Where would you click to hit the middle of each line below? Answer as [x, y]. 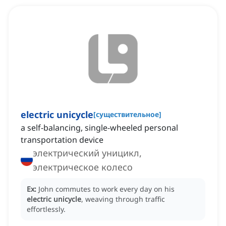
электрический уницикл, [87, 153]
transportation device [62, 140]
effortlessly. [46, 209]
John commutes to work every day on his [106, 189]
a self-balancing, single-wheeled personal [99, 128]
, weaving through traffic [123, 199]
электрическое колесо [83, 167]
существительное [127, 115]
